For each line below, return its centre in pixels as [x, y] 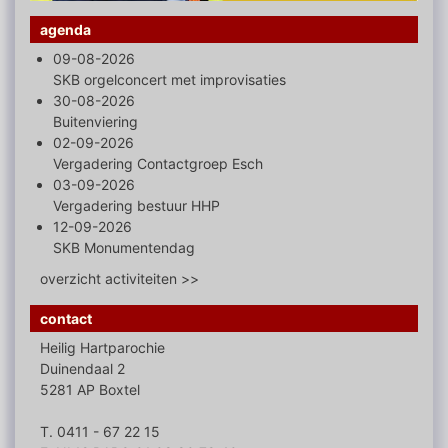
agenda [65, 30]
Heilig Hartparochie [102, 348]
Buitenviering [95, 122]
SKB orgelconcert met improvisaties [169, 80]
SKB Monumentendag [124, 248]
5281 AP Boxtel [90, 390]
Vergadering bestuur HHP [136, 206]
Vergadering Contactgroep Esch [158, 164]
